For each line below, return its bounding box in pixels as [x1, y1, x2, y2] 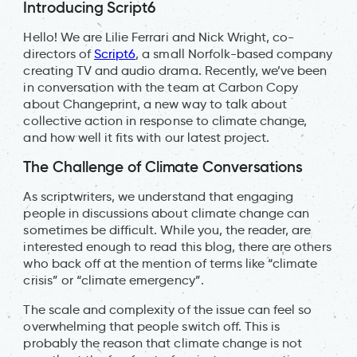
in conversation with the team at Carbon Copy [23, 79, 299, 95]
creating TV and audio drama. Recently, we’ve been [23, 62, 328, 78]
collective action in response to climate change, [23, 112, 308, 128]
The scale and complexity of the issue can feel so [23, 301, 312, 317]
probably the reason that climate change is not [23, 335, 303, 351]
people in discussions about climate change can [23, 205, 310, 221]
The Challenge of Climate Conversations [23, 156, 303, 176]
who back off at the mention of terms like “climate [23, 255, 318, 271]
